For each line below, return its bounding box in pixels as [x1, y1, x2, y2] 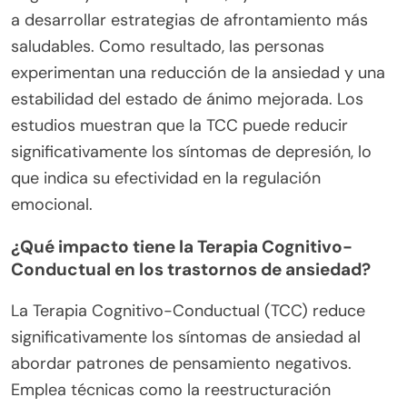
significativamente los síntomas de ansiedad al [11, 326, 361, 349]
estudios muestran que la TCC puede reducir [11, 114, 348, 137]
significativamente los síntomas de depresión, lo [11, 141, 372, 164]
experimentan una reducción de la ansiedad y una [11, 62, 385, 84]
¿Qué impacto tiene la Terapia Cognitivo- [11, 235, 352, 259]
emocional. [11, 194, 93, 216]
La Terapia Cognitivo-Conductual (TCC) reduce [11, 300, 365, 323]
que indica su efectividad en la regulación [11, 167, 321, 190]
